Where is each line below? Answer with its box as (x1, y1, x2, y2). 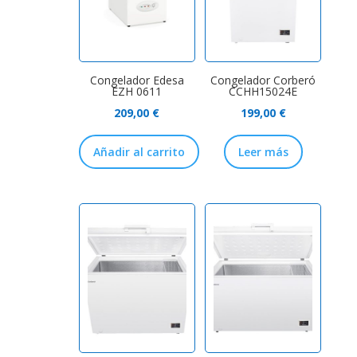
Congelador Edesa (89, 73, 184, 88)
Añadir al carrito (92, 144, 185, 160)
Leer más (237, 144, 288, 160)
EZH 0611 (112, 84, 163, 100)
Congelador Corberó (210, 73, 316, 88)
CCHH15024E (229, 84, 298, 100)
